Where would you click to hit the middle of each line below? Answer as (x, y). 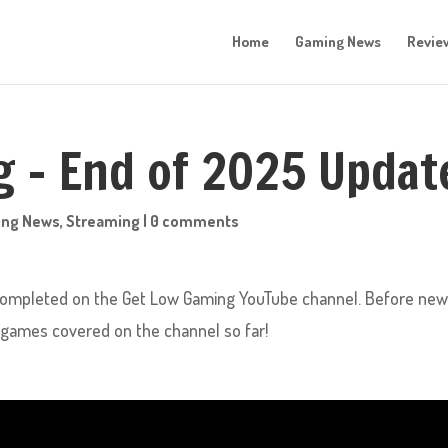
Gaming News (338, 41)
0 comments (195, 221)
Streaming (103, 221)
